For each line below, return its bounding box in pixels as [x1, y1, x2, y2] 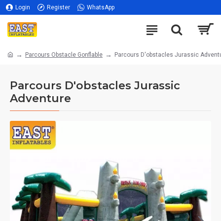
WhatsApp [87, 4, 114, 11]
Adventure [10, 92, 71, 105]
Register [47, 4, 70, 11]
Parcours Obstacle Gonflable [25, 51, 103, 58]
